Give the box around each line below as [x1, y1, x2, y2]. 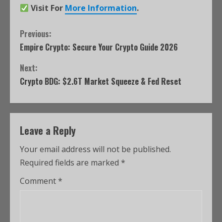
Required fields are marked [20, 157, 121, 168]
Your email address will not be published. [20, 144, 171, 155]
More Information [65, 2, 137, 13]
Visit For [31, 2, 65, 13]
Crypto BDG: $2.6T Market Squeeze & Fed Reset [20, 75, 181, 87]
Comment [20, 175, 58, 186]
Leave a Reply [20, 123, 76, 138]
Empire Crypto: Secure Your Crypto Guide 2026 [20, 41, 178, 53]
